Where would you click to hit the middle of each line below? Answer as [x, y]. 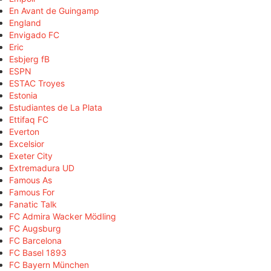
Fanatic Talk [33, 204]
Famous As [31, 180]
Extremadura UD [42, 168]
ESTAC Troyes [37, 83]
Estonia [23, 95]
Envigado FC [34, 34]
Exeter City [31, 155]
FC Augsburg [35, 228]
